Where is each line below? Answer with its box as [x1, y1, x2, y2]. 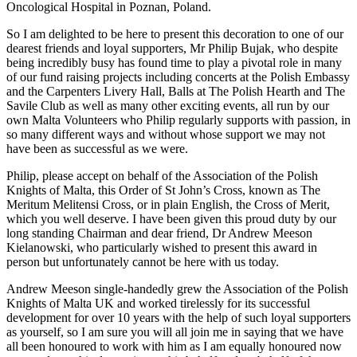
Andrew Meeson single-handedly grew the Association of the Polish [6, 281, 348, 296]
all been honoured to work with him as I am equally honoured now [6, 339, 342, 353]
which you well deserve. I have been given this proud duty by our [6, 211, 336, 226]
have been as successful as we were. [6, 141, 188, 155]
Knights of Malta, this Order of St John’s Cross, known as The [6, 182, 320, 197]
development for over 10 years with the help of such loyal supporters [6, 310, 351, 324]
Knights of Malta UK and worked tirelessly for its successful [6, 296, 310, 310]
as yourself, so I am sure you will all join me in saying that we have [6, 324, 343, 339]
